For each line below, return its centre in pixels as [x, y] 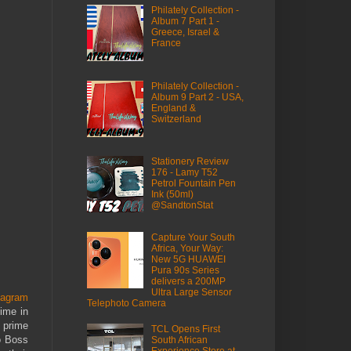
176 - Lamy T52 [184, 173]
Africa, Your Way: [187, 249]
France [166, 43]
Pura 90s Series [185, 271]
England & [173, 108]
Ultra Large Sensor [191, 293]
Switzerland [176, 119]
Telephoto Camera [127, 304]
